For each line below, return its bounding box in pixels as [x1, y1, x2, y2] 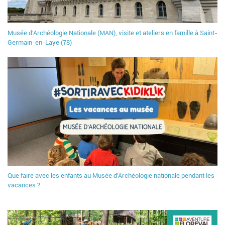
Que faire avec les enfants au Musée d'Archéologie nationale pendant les [8, 172, 214, 180]
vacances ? [8, 181, 40, 189]
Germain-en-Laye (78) [8, 39, 72, 47]
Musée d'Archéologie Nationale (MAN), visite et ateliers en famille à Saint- [8, 29, 217, 37]
